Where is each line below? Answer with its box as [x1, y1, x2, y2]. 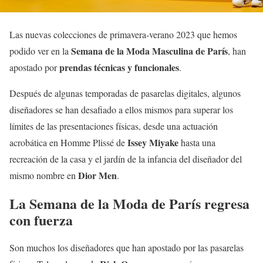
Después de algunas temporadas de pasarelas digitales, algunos [9, 86, 241, 99]
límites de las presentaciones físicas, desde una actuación [9, 119, 218, 132]
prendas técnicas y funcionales [59, 60, 179, 74]
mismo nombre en [9, 168, 78, 181]
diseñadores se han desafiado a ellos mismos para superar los [9, 103, 233, 116]
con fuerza [9, 209, 73, 230]
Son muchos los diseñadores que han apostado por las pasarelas [9, 241, 244, 254]
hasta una [178, 136, 215, 149]
